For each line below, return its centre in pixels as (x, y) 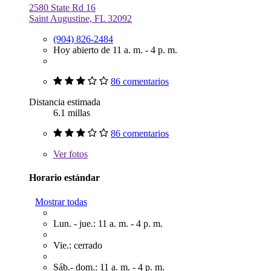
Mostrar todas (61, 201)
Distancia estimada (65, 102)
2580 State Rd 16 (62, 7)
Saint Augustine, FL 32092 (80, 18)
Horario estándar (64, 178)
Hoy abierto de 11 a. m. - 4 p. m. (115, 50)
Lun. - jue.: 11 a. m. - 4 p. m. (108, 223)
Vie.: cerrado (78, 245)
